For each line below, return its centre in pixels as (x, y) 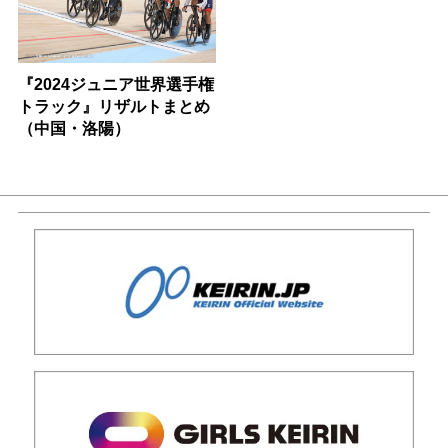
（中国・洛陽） (73, 127)
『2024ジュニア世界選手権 (115, 83)
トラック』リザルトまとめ (113, 105)
